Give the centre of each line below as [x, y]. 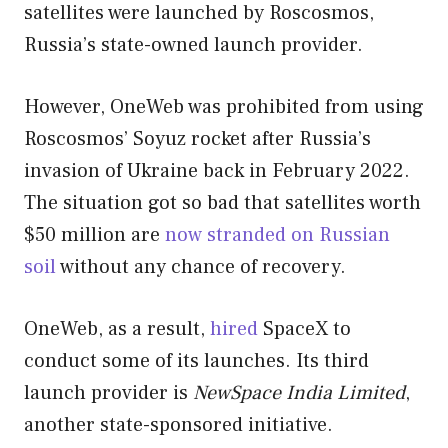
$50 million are [94, 234]
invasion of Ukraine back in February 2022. [217, 170]
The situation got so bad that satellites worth [222, 202]
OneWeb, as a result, [117, 328]
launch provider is [108, 392]
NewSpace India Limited [299, 392]
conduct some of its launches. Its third [196, 360]
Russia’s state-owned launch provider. [193, 44]
